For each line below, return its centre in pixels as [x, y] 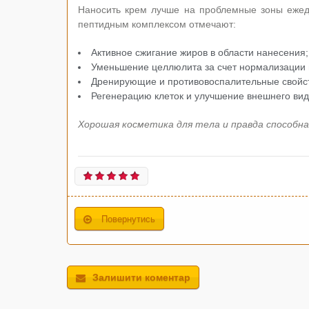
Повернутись [128, 219]
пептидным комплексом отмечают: [157, 24]
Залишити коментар [141, 277]
